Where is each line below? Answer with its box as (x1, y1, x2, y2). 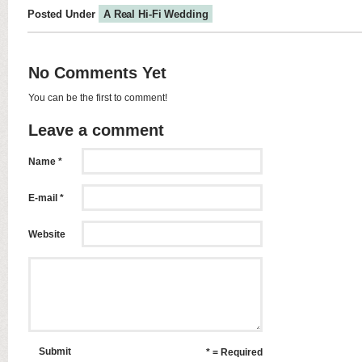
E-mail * (28, 192, 64, 204)
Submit (39, 346, 72, 358)
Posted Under (27, 7, 99, 20)
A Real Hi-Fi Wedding (103, 7, 208, 20)
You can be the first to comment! (28, 91, 167, 103)
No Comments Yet (28, 63, 166, 82)
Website (28, 228, 65, 240)
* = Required (206, 346, 263, 358)
